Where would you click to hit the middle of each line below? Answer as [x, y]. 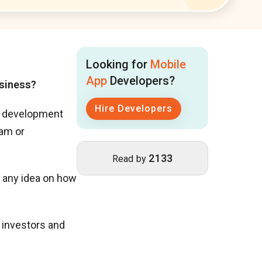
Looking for [118, 64]
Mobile [168, 64]
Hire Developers [134, 108]
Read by [130, 158]
